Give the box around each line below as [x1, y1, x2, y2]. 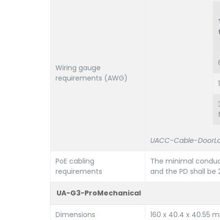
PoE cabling [55, 156, 94, 166]
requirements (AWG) [55, 73, 128, 83]
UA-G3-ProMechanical [56, 188, 141, 198]
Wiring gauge [55, 63, 101, 73]
